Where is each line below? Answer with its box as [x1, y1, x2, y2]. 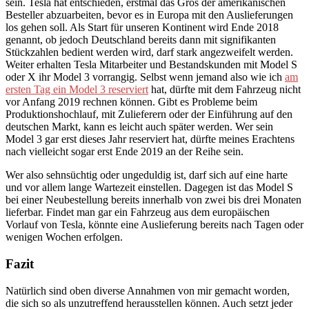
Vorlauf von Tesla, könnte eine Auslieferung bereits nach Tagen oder [6, 219, 303, 231]
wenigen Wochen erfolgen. [6, 231, 123, 243]
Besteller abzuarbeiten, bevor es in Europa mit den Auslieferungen [6, 9, 293, 21]
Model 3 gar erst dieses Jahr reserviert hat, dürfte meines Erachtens [6, 133, 295, 146]
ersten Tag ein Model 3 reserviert [6, 83, 148, 96]
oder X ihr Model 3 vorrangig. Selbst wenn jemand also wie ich [6, 71, 285, 83]
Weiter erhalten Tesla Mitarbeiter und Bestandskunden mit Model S [6, 59, 297, 71]
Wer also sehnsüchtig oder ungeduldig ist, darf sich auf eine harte [6, 169, 288, 181]
